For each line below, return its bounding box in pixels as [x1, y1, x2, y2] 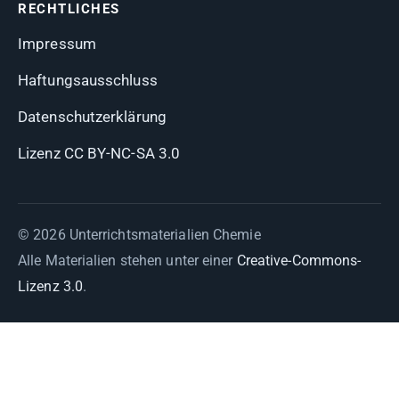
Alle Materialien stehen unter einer [18, 252, 237, 269]
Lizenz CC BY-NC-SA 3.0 [18, 144, 181, 162]
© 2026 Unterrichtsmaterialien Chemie [18, 226, 261, 243]
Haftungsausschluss [18, 71, 158, 89]
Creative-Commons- [236, 252, 362, 269]
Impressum [18, 35, 96, 53]
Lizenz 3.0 [18, 278, 83, 295]
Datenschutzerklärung [18, 108, 167, 126]
